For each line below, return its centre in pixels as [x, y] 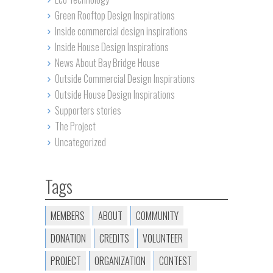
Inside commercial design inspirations [121, 31]
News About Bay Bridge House [107, 62]
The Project [75, 126]
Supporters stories [88, 110]
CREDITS [114, 238]
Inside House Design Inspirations [112, 47]
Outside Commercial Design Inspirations [125, 78]
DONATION [68, 238]
